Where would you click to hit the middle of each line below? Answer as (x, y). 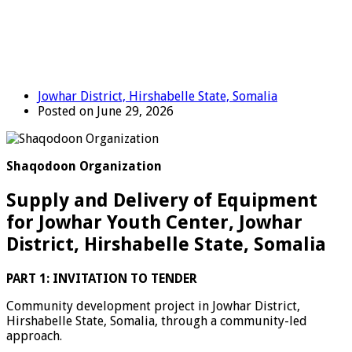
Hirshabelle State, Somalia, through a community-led (157, 321)
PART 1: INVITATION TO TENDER (102, 278)
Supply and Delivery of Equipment (162, 200)
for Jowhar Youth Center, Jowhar (154, 222)
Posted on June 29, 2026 (106, 111)
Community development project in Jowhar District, (153, 306)
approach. (34, 335)
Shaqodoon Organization (84, 166)
